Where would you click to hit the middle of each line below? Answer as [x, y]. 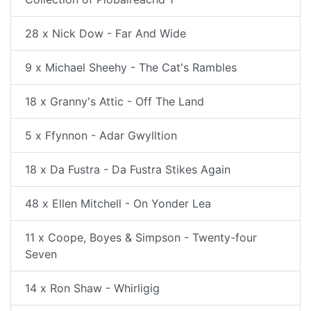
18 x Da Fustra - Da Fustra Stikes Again [128, 169]
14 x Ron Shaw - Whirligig [92, 288]
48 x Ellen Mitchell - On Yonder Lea [118, 203]
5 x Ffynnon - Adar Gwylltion [101, 135]
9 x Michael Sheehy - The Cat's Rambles [131, 67]
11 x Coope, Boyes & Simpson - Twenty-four [141, 237]
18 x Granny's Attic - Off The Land [115, 101]
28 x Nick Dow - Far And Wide [106, 33]
